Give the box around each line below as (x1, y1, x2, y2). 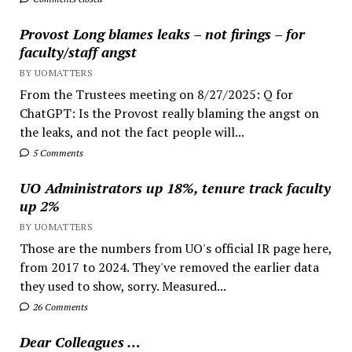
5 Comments (30, 146, 83, 159)
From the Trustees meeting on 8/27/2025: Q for (19, 85, 293, 103)
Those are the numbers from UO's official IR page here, (19, 239, 332, 257)
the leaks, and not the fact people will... (19, 123, 244, 141)
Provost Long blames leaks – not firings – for (19, 24, 305, 43)
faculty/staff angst (19, 42, 137, 61)
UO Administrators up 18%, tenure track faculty (19, 178, 331, 197)
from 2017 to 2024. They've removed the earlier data (19, 258, 319, 276)
